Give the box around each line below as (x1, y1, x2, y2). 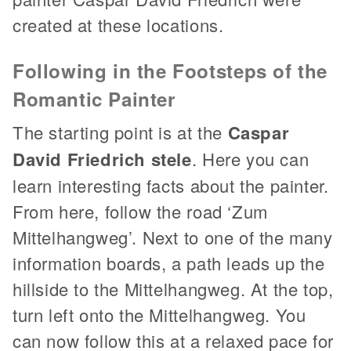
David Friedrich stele (13, 146, 192, 172)
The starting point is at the (13, 119, 228, 144)
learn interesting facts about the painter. (13, 172, 329, 197)
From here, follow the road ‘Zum (13, 198, 268, 223)
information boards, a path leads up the (13, 250, 325, 275)
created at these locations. (13, 12, 224, 37)
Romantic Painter (13, 85, 175, 112)
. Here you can (191, 146, 309, 171)
